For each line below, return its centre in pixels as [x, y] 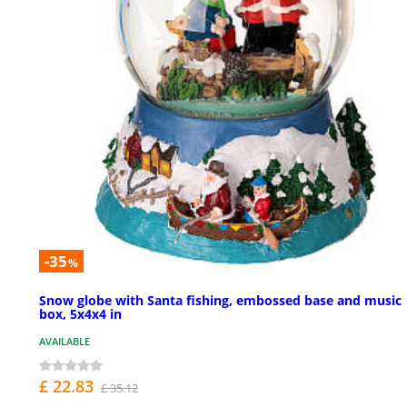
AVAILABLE [65, 342]
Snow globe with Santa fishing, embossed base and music [220, 301]
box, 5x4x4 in [80, 314]
